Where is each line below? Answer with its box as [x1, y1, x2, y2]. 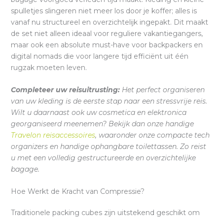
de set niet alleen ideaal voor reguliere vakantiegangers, [10, 29, 203, 38]
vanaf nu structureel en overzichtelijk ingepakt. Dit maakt [10, 17, 208, 27]
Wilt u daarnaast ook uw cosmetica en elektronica [10, 108, 186, 117]
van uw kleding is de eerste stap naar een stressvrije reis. [10, 96, 207, 106]
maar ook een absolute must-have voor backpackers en [10, 40, 203, 49]
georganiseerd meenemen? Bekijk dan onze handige [10, 119, 194, 128]
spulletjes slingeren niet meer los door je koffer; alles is [10, 6, 197, 15]
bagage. [10, 164, 39, 174]
